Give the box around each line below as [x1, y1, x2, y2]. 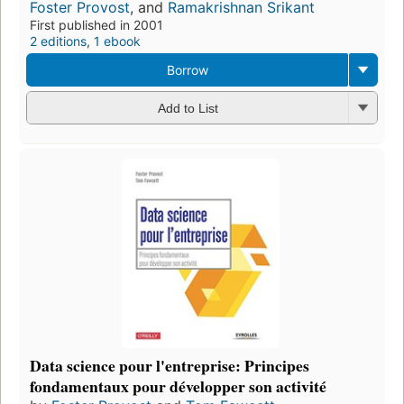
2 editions [30, 32, 87, 49]
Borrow [166, 61, 208, 78]
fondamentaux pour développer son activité [30, 374, 326, 399]
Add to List [157, 101, 218, 116]
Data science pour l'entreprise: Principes [30, 353, 309, 378]
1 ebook [94, 32, 141, 49]
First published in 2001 [30, 16, 163, 32]
